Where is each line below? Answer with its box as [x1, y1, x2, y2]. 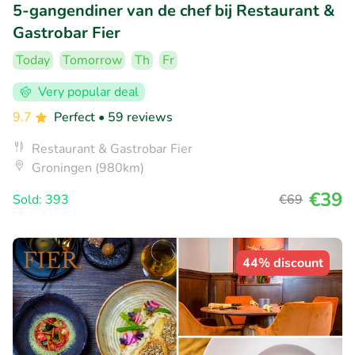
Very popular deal [38, 83, 139, 101]
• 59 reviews [98, 109, 173, 127]
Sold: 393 [13, 191, 69, 209]
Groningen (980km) [32, 159, 144, 177]
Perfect [54, 109, 98, 127]
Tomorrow [63, 52, 122, 70]
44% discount [242, 254, 323, 273]
